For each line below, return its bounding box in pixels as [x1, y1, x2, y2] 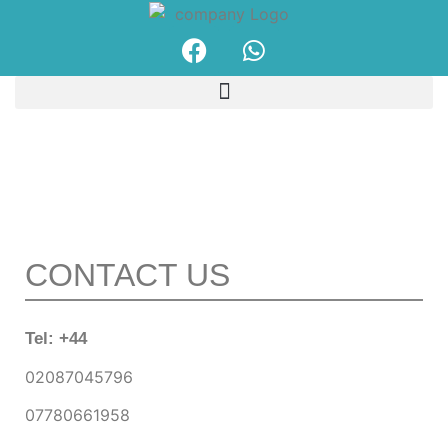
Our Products [20, 125, 273, 175]
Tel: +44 [25, 328, 87, 348]
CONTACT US [25, 256, 230, 293]
